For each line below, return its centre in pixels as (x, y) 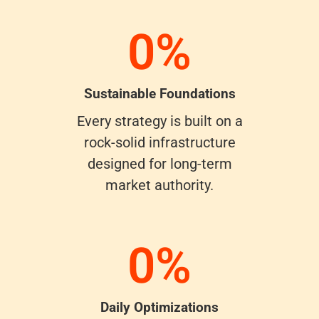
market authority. (159, 185)
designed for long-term (159, 163)
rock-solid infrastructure (159, 142)
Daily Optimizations (159, 308)
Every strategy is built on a (159, 121)
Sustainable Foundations (159, 93)
